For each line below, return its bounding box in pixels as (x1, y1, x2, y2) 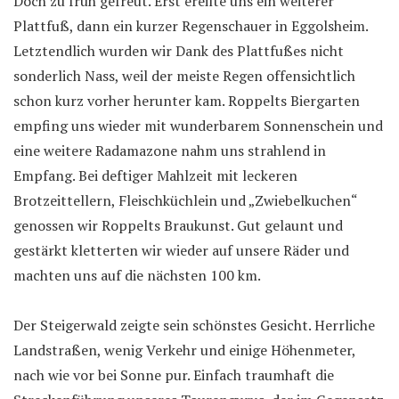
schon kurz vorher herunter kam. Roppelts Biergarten (13, 90, 360, 110)
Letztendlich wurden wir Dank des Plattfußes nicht (13, 40, 344, 61)
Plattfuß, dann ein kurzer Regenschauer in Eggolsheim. (13, 15, 371, 36)
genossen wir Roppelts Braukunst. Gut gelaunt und (13, 215, 343, 235)
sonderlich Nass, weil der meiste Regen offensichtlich (13, 65, 355, 85)
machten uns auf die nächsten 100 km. (13, 265, 261, 285)
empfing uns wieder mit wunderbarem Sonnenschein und (13, 115, 383, 135)
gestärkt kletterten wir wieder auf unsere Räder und (13, 240, 349, 260)
